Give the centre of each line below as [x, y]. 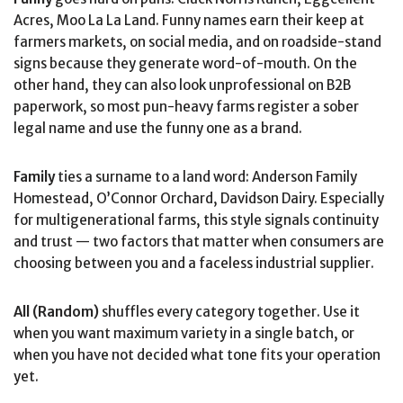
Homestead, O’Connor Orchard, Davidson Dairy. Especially [199, 198]
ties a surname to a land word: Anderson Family [206, 176]
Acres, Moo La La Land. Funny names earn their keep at [189, 20]
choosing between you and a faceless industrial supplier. [194, 263]
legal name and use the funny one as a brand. [158, 128]
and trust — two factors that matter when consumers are [199, 241]
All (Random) [56, 311]
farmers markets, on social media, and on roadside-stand [197, 41]
